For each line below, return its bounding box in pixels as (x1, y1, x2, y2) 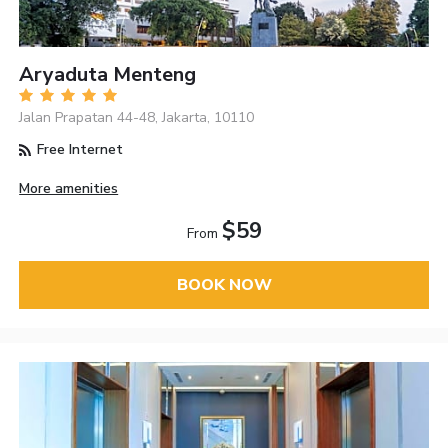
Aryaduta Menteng (19, 61, 197, 89)
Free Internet (33, 140, 124, 160)
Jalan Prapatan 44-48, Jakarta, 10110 (19, 108, 255, 128)
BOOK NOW (176, 273, 272, 296)
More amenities (19, 178, 119, 198)
